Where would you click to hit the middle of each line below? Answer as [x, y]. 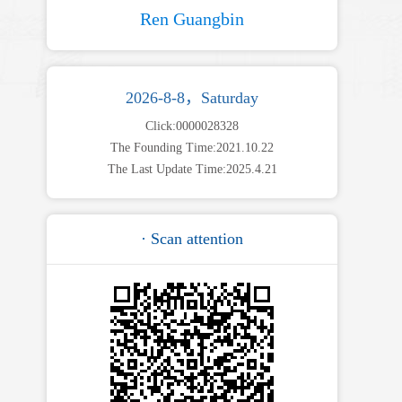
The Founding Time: [163, 148]
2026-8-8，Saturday [192, 98]
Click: [161, 126]
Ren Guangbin [192, 19]
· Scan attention [192, 239]
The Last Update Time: [166, 169]
